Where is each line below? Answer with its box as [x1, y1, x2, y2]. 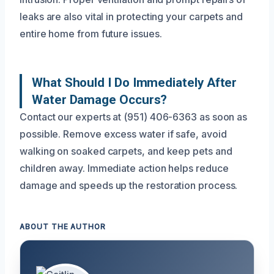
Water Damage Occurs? [32, 92, 168, 107]
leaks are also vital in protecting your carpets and [20, 10, 243, 23]
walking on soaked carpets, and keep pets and [20, 144, 232, 157]
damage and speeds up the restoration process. [20, 179, 238, 191]
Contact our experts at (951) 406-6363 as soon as [20, 110, 248, 123]
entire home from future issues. [20, 27, 162, 40]
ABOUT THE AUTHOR [20, 222, 106, 231]
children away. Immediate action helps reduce [20, 161, 229, 174]
